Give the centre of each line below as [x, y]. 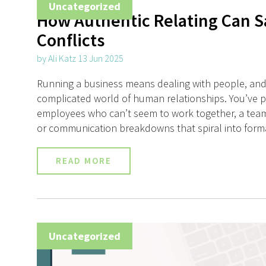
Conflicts [71, 40]
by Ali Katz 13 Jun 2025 [80, 58]
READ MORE [84, 161]
